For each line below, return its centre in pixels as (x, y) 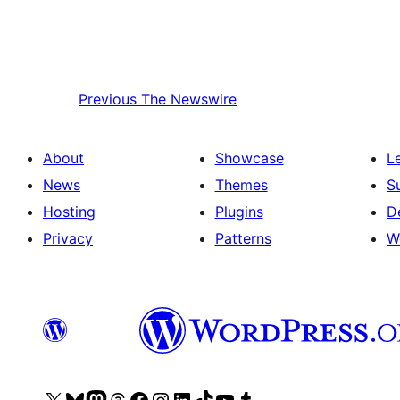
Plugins (239, 212)
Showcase (249, 158)
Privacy (68, 239)
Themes (241, 185)
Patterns (243, 239)
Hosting (69, 212)
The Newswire (189, 100)
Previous (108, 100)
